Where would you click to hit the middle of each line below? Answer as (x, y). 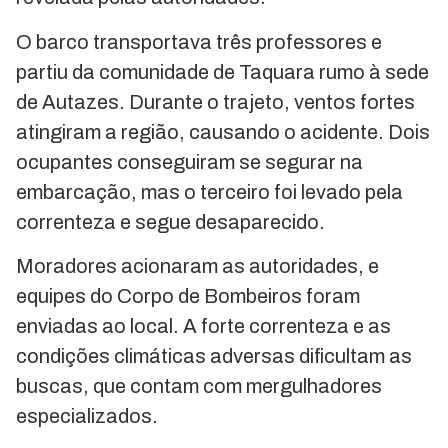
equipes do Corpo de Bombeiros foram (188, 295)
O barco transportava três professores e (199, 41)
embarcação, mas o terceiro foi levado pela (209, 191)
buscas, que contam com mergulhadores (199, 385)
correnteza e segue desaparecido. (170, 221)
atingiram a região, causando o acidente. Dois (223, 131)
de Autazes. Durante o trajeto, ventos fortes (215, 101)
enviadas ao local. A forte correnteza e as (203, 325)
